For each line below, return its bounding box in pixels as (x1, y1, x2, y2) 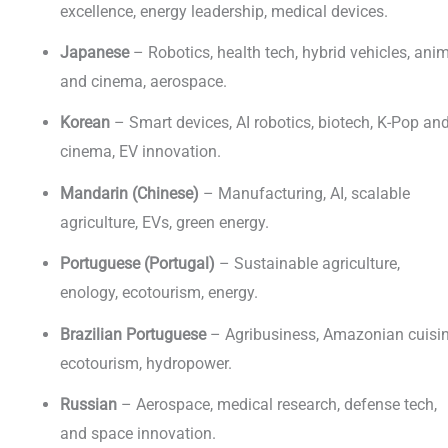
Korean (60, 113, 110, 133)
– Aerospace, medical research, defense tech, (117, 395, 437, 415)
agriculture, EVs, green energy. (60, 212, 269, 232)
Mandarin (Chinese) (60, 183, 199, 203)
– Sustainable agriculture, (215, 254, 400, 274)
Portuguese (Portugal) (60, 254, 215, 274)
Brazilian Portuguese (60, 324, 206, 344)
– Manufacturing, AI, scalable (199, 183, 410, 203)
